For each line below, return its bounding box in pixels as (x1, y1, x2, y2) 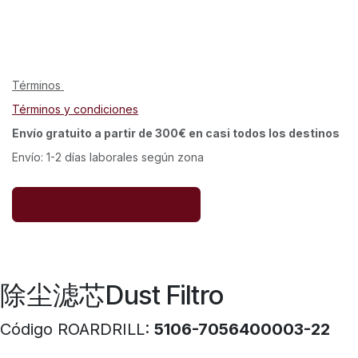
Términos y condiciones (12, 101, 138, 116)
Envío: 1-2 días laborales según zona (12, 149, 204, 164)
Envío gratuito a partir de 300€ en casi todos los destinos (12, 125, 340, 140)
